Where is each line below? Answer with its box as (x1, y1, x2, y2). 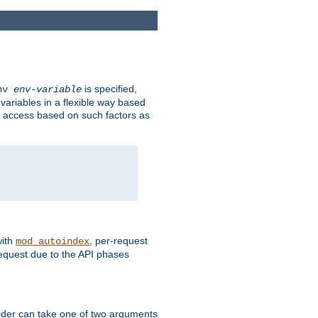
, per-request (89, 235, 148, 247)
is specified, (82, 83, 137, 95)
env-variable (13, 84, 82, 96)
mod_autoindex (16, 236, 89, 248)
